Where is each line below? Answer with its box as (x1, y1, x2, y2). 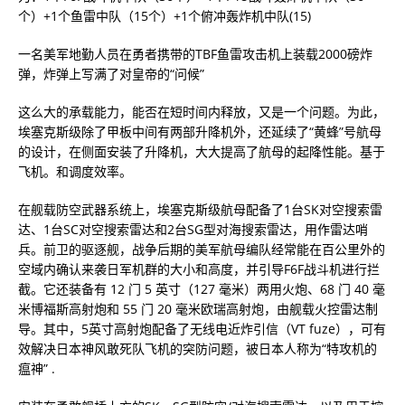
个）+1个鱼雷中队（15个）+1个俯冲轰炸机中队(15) (18, 7, 311, 24)
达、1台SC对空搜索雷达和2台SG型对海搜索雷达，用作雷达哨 (18, 221, 368, 238)
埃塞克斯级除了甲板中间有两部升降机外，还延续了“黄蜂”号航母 (18, 123, 381, 140)
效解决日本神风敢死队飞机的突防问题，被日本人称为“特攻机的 (18, 340, 377, 357)
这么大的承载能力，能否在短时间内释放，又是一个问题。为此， (18, 103, 385, 120)
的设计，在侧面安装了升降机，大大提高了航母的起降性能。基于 (18, 143, 385, 160)
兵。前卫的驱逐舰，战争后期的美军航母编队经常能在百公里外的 (18, 240, 385, 258)
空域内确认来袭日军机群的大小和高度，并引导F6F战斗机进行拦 (18, 260, 380, 278)
